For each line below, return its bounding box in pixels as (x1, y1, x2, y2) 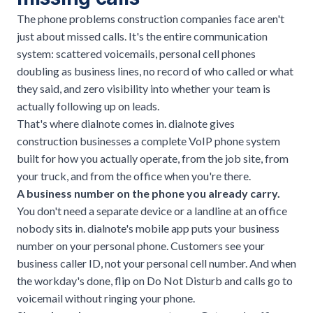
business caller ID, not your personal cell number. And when (17, 256, 296, 270)
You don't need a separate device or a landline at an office (17, 203, 287, 217)
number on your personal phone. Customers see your (17, 238, 265, 252)
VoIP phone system (189, 133, 280, 147)
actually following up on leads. (17, 99, 159, 112)
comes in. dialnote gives (120, 116, 235, 130)
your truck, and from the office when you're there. (17, 168, 251, 182)
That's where (17, 116, 81, 130)
